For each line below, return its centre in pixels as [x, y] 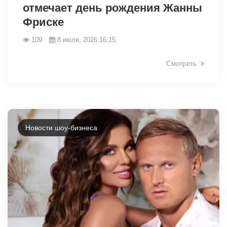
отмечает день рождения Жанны [112, 8]
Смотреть [182, 63]
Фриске [43, 22]
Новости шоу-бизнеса [61, 127]
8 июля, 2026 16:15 [86, 40]
